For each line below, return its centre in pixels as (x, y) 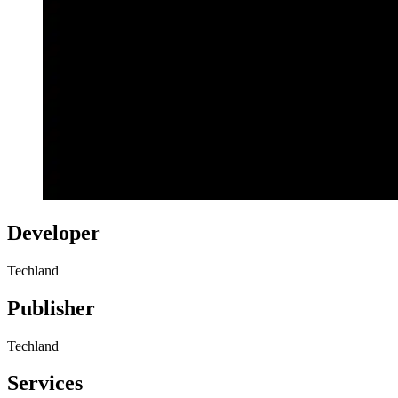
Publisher (51, 308)
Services (45, 383)
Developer (54, 232)
